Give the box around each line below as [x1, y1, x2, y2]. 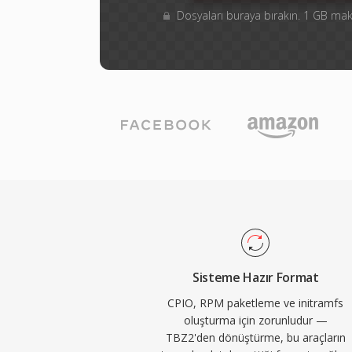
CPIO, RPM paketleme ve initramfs [167, 295, 344, 310]
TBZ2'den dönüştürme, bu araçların [165, 330, 346, 345]
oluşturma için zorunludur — [183, 313, 328, 328]
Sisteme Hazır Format [192, 269, 319, 286]
